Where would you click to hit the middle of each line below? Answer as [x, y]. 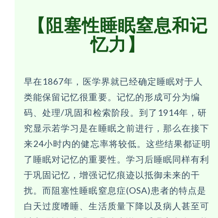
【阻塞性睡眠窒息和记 [118, 25]
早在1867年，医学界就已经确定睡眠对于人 [114, 82]
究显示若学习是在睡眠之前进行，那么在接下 [117, 128]
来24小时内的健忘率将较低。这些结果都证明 [118, 144]
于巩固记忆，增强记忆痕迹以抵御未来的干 [112, 175]
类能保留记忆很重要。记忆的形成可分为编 [112, 97]
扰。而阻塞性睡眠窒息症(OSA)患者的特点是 [115, 191]
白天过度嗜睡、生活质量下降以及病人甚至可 [117, 206]
